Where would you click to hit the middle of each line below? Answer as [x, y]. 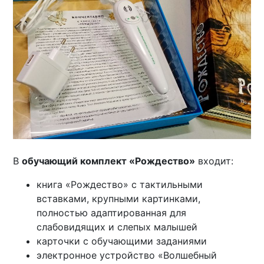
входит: [214, 161]
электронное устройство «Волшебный [127, 255]
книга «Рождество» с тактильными [120, 185]
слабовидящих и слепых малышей [117, 227]
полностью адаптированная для [112, 213]
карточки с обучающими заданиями [122, 241]
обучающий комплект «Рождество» [109, 161]
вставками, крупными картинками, [119, 199]
